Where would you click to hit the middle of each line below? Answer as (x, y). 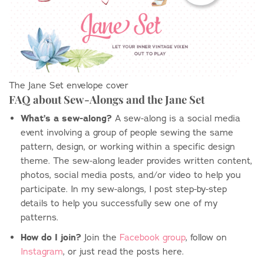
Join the (100, 237)
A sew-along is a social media (176, 118)
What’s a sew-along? (66, 118)
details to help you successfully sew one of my (119, 203)
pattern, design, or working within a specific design (128, 147)
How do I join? (51, 237)
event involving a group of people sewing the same (127, 133)
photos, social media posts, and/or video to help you (131, 175)
